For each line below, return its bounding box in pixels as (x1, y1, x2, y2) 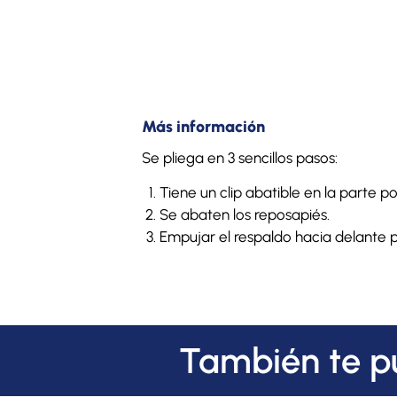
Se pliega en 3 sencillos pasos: (141, 149, 338, 167)
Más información (141, 117, 265, 137)
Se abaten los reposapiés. (159, 205, 330, 223)
